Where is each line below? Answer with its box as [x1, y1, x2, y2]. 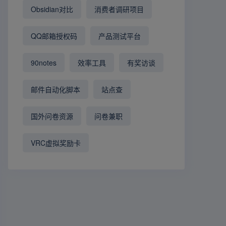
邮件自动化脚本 [31, 84, 81, 95]
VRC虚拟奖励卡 [31, 138, 81, 148]
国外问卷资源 [31, 111, 74, 122]
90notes [31, 58, 57, 68]
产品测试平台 [98, 31, 141, 41]
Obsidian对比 [31, 4, 74, 15]
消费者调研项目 [94, 4, 144, 15]
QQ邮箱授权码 [31, 31, 78, 41]
